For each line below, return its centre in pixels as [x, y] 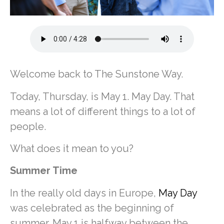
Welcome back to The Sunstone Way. [98, 74]
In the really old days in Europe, [84, 193]
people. [29, 126]
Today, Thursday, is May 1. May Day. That [102, 96]
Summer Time [45, 171]
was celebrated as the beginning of [92, 208]
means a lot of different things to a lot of [103, 111]
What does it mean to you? [73, 149]
